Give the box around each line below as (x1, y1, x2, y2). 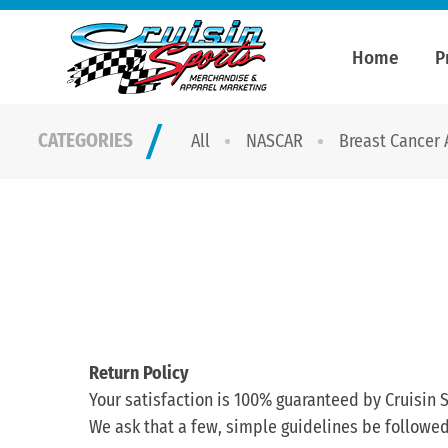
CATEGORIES (37, 128, 133, 152)
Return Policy (89, 362, 190, 384)
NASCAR (245, 130, 303, 152)
